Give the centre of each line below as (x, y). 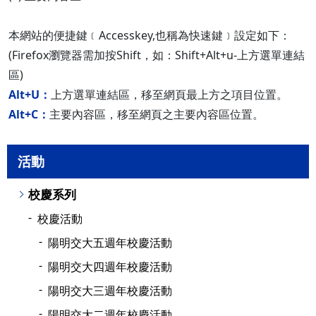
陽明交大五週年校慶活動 (110, 243)
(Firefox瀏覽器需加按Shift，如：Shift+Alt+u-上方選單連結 (157, 55)
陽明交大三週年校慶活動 (110, 291)
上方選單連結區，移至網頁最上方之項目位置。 (169, 95)
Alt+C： (29, 114)
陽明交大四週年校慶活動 (110, 267)
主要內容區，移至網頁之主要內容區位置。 (157, 114)
